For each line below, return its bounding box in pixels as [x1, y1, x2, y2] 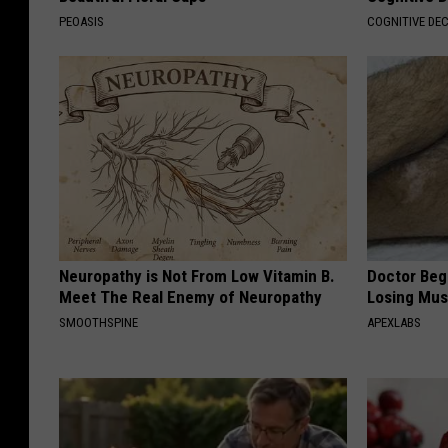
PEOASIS [59, 14, 104, 30]
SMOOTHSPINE [59, 315, 138, 331]
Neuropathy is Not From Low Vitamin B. [59, 266, 335, 287]
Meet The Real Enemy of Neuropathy [59, 287, 322, 308]
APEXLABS [367, 315, 422, 331]
